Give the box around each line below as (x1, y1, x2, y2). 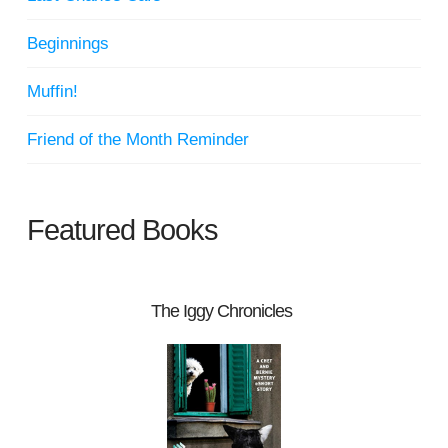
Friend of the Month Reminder (26, 129, 249, 149)
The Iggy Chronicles (151, 300, 292, 321)
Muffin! (26, 81, 78, 101)
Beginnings (26, 33, 109, 53)
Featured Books (26, 213, 219, 246)
